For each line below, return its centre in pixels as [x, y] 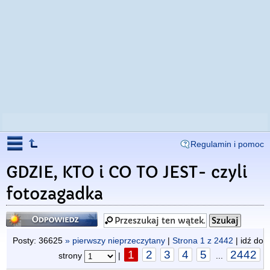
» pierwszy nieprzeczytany [115, 240]
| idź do [248, 240]
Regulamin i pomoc [227, 144]
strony [71, 256]
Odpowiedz [30, 215]
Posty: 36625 [39, 240]
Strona [186, 240]
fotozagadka [55, 194]
